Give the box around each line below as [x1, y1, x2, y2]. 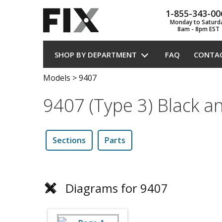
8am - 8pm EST [177, 25, 220, 33]
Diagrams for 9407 [65, 180, 168, 196]
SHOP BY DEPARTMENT [54, 49, 137, 59]
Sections [53, 135, 86, 146]
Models [43, 72, 70, 83]
